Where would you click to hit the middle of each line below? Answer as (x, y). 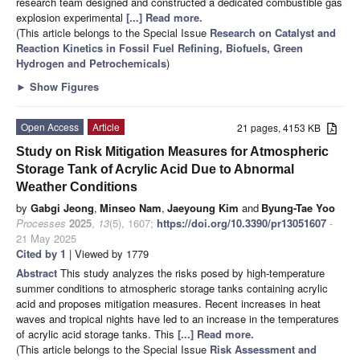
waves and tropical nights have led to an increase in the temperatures (178, 318)
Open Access (50, 126)
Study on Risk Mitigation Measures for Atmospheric (172, 151)
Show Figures (63, 86)
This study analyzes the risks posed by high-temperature (192, 272)
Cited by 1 (41, 253)
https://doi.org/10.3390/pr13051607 (241, 223)
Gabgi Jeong (62, 207)
